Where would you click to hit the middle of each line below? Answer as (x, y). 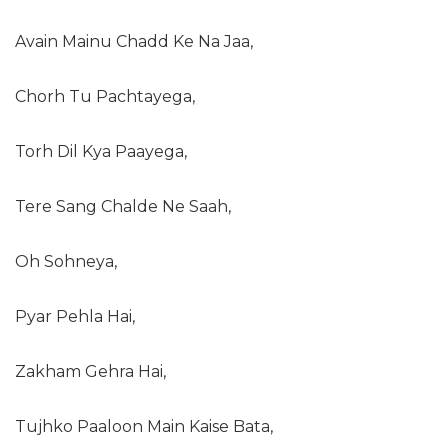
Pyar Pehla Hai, (75, 316)
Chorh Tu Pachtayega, (105, 96)
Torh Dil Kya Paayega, (101, 151)
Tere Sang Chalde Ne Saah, (123, 206)
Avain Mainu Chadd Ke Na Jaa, (134, 41)
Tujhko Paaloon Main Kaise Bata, (144, 426)
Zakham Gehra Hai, (90, 371)
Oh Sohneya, (66, 261)
